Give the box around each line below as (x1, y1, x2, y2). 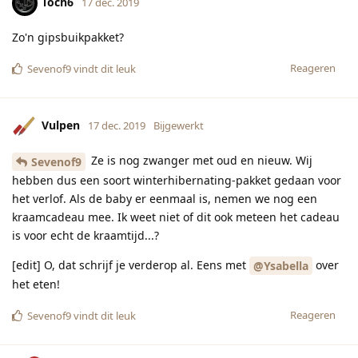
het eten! (12, 276, 60, 292)
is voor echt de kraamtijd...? (12, 227, 159, 243)
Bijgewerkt (153, 117, 204, 133)
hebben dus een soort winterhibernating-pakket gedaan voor (12, 172, 341, 188)
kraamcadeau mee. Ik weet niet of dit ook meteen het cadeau (12, 209, 340, 225)
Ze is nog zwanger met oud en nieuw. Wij (88, 152, 312, 168)
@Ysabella (253, 258, 308, 274)
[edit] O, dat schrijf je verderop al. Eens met (12, 257, 249, 272)
